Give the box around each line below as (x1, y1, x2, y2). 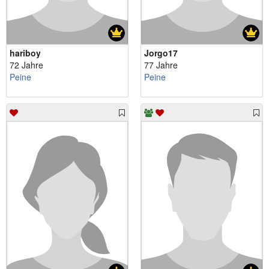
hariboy (10, 47, 41, 59)
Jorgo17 (144, 47, 178, 59)
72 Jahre (10, 59, 43, 71)
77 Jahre (144, 59, 178, 71)
